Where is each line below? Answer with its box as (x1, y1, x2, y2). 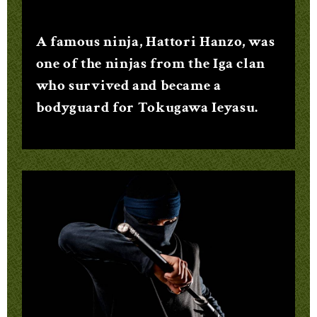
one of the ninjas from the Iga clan (35, 53, 266, 73)
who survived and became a (35, 75, 221, 95)
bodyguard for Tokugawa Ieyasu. (35, 97, 258, 117)
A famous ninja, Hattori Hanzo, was (35, 31, 275, 51)
